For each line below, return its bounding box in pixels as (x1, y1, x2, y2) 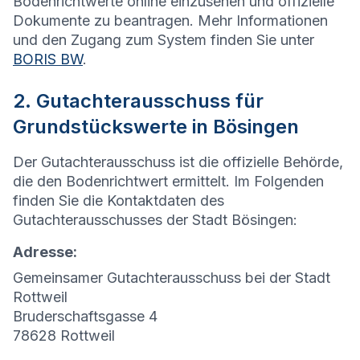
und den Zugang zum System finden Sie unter (13, 31, 314, 49)
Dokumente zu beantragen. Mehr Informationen (13, 12, 328, 30)
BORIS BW (13, 51, 83, 68)
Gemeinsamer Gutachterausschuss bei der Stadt (13, 269, 330, 287)
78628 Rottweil (13, 327, 115, 345)
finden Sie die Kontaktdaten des (13, 192, 224, 210)
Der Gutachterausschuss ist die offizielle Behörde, (13, 153, 343, 171)
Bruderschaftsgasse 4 (13, 308, 157, 325)
